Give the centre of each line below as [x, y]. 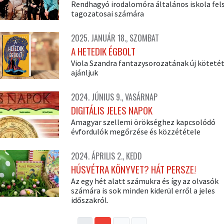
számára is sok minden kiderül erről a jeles [143, 191]
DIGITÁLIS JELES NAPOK [111, 110]
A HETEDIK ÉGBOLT [103, 51]
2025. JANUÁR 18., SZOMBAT [115, 38]
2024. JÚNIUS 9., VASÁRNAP [114, 97]
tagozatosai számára [107, 13]
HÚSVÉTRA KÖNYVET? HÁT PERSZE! [133, 169]
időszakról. [89, 200]
